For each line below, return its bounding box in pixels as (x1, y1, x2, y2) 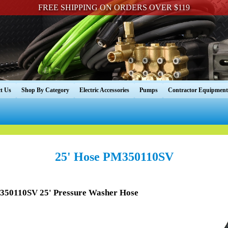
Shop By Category (21, 87, 69, 94)
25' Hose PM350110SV (54, 150, 174, 163)
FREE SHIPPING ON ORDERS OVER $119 (38, 3, 190, 12)
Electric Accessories (79, 87, 129, 94)
